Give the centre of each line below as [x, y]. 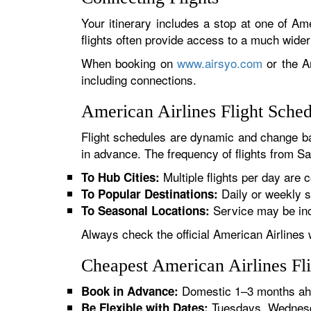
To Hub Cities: [120, 177]
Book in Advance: [130, 291]
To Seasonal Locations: [145, 210]
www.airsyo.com [219, 63]
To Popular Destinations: [150, 194]
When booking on [129, 63]
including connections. [139, 79]
